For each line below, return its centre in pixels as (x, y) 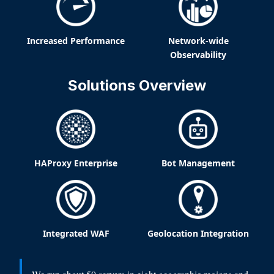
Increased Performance (76, 40)
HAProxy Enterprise (76, 163)
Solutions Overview (137, 85)
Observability (198, 54)
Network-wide (198, 40)
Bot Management (198, 163)
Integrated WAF (76, 233)
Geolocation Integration (198, 233)
